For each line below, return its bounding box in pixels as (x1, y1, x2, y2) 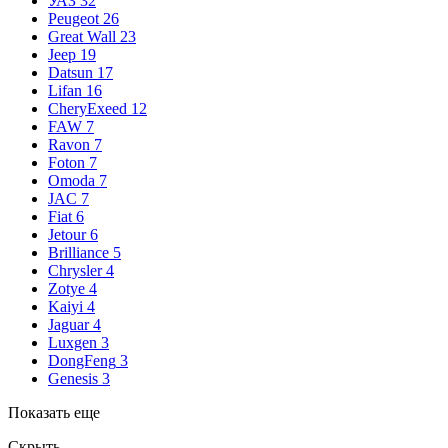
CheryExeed (48, 99, 127, 117)
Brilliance (48, 243, 109, 261)
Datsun (48, 63, 93, 81)
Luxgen (48, 333, 97, 351)
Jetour (48, 225, 86, 243)
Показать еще (8, 403, 100, 421)
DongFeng (48, 351, 116, 369)
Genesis (48, 369, 98, 387)
